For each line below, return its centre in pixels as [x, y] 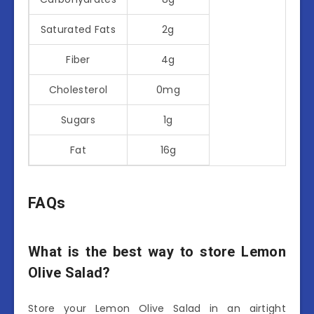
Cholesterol [78, 89]
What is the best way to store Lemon [157, 251]
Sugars [78, 120]
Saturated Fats [78, 29]
